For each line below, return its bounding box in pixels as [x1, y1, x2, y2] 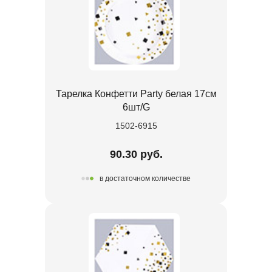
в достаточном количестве [100, 174, 191, 183]
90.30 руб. [109, 148, 163, 160]
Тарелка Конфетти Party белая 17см [55, 88, 217, 99]
